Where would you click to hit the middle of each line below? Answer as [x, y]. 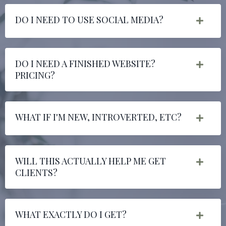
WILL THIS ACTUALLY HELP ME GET [91, 161]
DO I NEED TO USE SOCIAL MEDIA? [89, 19]
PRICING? [35, 75]
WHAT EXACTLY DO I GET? [71, 214]
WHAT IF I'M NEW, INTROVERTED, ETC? [98, 117]
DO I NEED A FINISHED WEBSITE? [85, 63]
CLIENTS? [36, 172]
